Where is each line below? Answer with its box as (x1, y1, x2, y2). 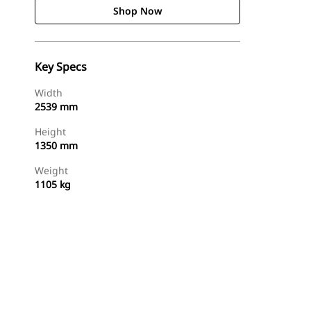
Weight (35, 164, 68, 177)
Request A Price (161, 286, 224, 298)
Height (35, 125, 66, 138)
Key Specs (35, 59, 87, 74)
